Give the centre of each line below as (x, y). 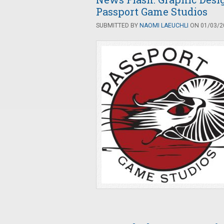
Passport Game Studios (152, 11)
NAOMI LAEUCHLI (164, 25)
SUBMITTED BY (118, 25)
